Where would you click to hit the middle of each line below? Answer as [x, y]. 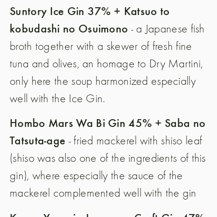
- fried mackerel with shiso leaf [134, 140]
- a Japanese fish [166, 28]
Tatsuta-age [38, 140]
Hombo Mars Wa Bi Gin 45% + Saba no [108, 123]
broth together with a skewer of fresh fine [101, 46]
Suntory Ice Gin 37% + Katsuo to [90, 10]
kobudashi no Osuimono [69, 28]
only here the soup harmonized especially [103, 80]
